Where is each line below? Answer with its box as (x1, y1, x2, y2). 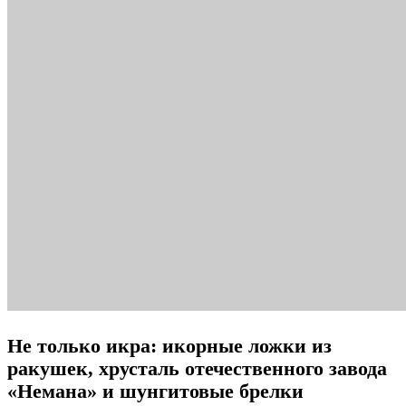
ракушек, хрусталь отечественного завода (7, 358, 387, 381)
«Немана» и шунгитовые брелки (7, 381, 304, 403)
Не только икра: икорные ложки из (7, 335, 332, 358)
